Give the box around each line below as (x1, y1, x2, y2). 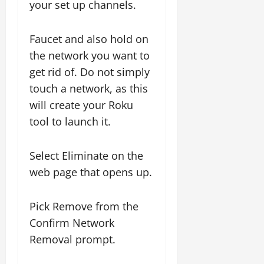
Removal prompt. (29, 232, 115, 246)
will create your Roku (29, 98, 133, 112)
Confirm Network (29, 216, 114, 230)
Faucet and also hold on (29, 32, 148, 46)
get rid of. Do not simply (29, 65, 150, 79)
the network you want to (29, 48, 150, 62)
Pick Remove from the (29, 199, 138, 213)
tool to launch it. (29, 114, 111, 128)
